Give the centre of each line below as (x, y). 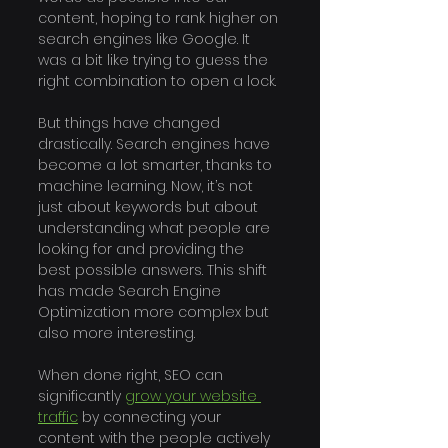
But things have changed (131, 123)
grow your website (193, 396)
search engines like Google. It (146, 39)
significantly (81, 396)
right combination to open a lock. (157, 81)
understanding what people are (156, 228)
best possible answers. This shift (154, 270)
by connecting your (151, 417)
